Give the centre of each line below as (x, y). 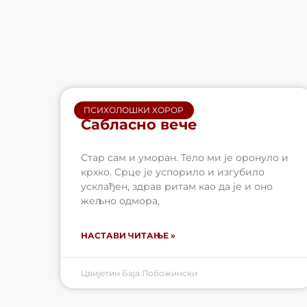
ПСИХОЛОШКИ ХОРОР (134, 110)
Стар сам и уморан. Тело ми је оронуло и (185, 157)
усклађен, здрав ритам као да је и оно (177, 186)
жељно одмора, (120, 200)
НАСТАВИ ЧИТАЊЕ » (128, 235)
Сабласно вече (139, 124)
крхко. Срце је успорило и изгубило (173, 172)
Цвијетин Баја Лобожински (139, 273)
